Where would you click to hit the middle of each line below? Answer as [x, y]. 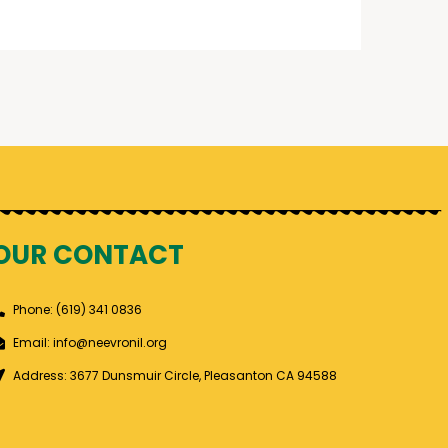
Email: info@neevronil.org [90, 343]
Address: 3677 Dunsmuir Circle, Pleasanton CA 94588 [175, 376]
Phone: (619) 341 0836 [78, 310]
